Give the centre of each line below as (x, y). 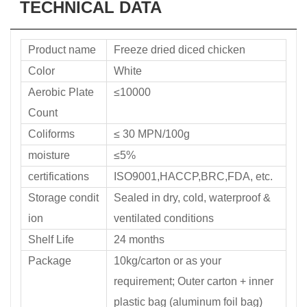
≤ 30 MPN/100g (152, 134)
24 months (139, 239)
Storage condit (63, 197)
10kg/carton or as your (168, 260)
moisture (49, 155)
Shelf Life (51, 239)
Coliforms (51, 134)
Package (50, 260)
